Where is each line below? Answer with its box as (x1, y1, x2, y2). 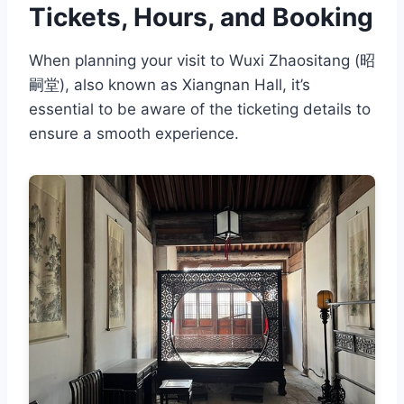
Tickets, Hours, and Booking (29, 2, 373, 33)
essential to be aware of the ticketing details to (29, 100, 371, 119)
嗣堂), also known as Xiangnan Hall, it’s (29, 76, 310, 95)
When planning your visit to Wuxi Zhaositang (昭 (29, 51, 375, 70)
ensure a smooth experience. (29, 124, 239, 143)
